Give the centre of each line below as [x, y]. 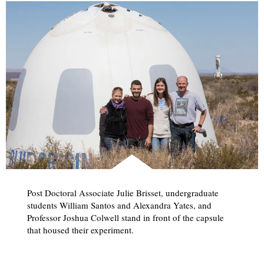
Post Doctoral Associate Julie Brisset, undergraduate [123, 192]
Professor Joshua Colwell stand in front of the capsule [125, 217]
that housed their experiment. [80, 230]
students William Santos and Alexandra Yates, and [119, 205]
